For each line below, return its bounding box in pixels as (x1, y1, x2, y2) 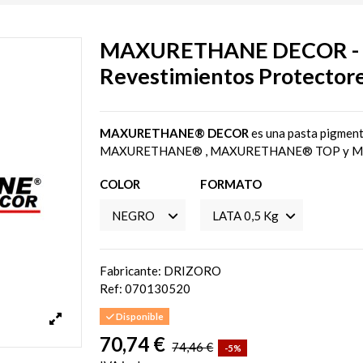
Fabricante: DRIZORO (100, 263, 222, 279)
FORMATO (200, 177, 263, 191)
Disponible (113, 310, 164, 322)
